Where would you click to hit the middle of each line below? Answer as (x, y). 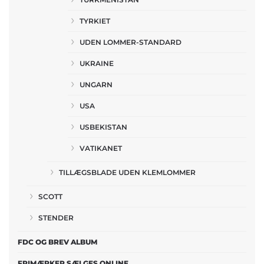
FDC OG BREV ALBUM (57, 242)
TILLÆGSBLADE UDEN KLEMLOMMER (127, 172)
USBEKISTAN (103, 127)
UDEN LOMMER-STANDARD (131, 42)
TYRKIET (95, 21)
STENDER (56, 218)
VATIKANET (101, 148)
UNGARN (96, 85)
